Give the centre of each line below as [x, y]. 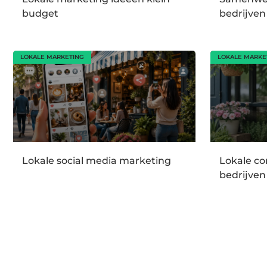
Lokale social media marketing [97, 161]
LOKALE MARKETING [52, 57]
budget [40, 13]
